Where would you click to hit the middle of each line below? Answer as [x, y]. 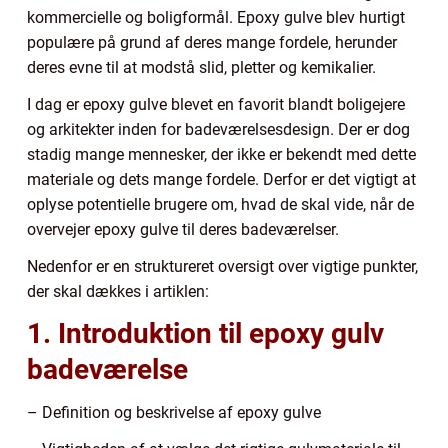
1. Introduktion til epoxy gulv [205, 333]
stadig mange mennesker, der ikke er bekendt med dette [221, 154]
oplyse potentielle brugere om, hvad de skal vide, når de [220, 204]
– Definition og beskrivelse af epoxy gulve [174, 412]
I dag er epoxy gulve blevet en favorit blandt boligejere [216, 104]
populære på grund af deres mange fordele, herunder [212, 42]
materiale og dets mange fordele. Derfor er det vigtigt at [221, 179]
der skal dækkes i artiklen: [118, 291]
